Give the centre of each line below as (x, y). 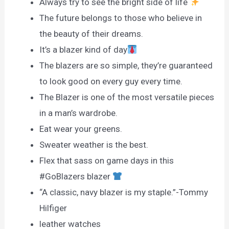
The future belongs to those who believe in (121, 18)
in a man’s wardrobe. (79, 113)
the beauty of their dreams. (91, 34)
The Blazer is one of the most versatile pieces (127, 97)
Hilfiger (53, 208)
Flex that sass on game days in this (107, 161)
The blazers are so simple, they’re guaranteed (126, 66)
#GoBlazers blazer (76, 177)
